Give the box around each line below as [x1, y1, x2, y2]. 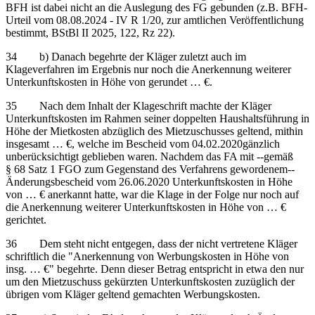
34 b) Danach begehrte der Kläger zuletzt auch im [6, 50, 246, 63]
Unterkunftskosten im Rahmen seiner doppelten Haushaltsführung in [6, 112, 309, 124]
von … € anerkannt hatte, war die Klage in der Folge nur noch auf [6, 188, 299, 200]
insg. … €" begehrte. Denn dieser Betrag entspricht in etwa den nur [6, 262, 304, 275]
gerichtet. [6, 213, 46, 226]
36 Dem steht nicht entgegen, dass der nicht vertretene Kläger [6, 237, 297, 250]
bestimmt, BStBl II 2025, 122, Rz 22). [6, 26, 175, 39]
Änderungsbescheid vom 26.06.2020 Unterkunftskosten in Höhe [6, 175, 292, 188]
